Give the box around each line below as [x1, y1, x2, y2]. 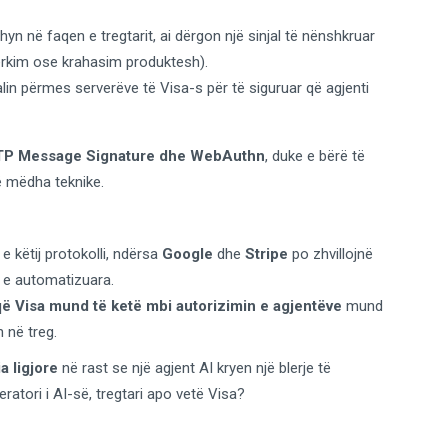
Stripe [245, 245, 288, 264]
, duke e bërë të [265, 147, 365, 166]
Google [162, 245, 213, 264]
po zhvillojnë [288, 245, 373, 264]
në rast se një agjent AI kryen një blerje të [58, 359, 331, 378]
